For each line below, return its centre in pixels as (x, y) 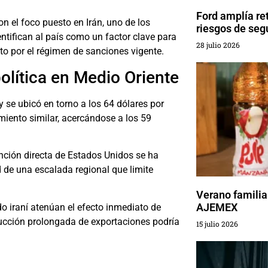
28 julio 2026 (218, 45)
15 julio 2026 (217, 224)
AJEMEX (217, 208)
